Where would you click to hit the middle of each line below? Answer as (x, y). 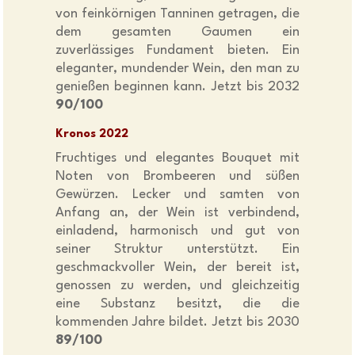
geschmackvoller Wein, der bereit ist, (177, 268)
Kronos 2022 (92, 135)
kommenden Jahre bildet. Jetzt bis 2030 (177, 323)
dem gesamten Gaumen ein (177, 32)
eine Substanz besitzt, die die (177, 304)
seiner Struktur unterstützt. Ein (177, 250)
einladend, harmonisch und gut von (177, 231)
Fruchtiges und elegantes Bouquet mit (177, 158)
